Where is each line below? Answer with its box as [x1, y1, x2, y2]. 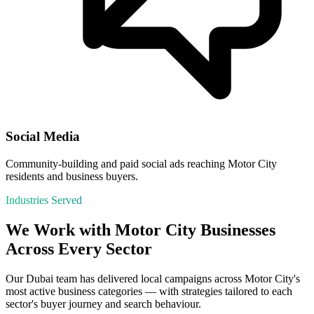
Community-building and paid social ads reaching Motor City [6, 158, 277, 170]
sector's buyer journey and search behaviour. [6, 297, 201, 310]
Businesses [196, 220, 275, 239]
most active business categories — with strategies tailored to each [6, 285, 292, 297]
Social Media [6, 129, 80, 144]
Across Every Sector [6, 239, 152, 258]
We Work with [6, 220, 115, 239]
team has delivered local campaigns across [53, 272, 245, 285]
